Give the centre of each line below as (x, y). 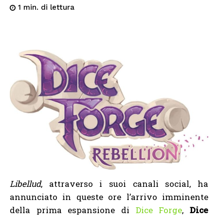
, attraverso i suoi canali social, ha (125, 184)
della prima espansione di (73, 210)
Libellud (25, 184)
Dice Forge (159, 210)
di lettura (58, 7)
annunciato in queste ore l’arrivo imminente (109, 197)
